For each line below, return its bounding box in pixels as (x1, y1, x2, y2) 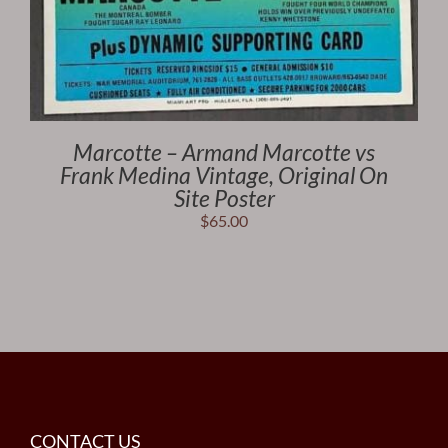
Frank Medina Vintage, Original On (60, 160, 388, 189)
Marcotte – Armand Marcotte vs (73, 137, 375, 166)
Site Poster (173, 183, 275, 212)
